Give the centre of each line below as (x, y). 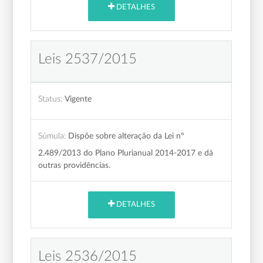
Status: (50, 99)
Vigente (78, 99)
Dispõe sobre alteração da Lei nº (127, 136)
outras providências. (75, 165)
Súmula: (52, 136)
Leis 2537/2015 (88, 59)
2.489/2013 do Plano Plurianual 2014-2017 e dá (126, 153)
